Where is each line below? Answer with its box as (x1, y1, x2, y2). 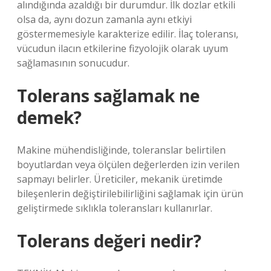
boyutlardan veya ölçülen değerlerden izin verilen (17, 158, 240, 171)
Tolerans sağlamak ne (17, 84, 200, 107)
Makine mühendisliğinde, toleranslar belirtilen (17, 143, 226, 157)
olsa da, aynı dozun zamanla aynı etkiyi (17, 13, 192, 26)
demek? (17, 106, 82, 129)
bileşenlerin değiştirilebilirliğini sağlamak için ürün (17, 187, 243, 200)
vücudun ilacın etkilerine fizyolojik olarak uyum (17, 42, 228, 55)
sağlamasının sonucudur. (17, 56, 129, 70)
